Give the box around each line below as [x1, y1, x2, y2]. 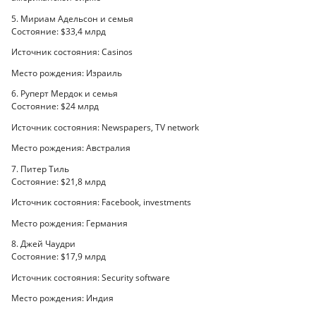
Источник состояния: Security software [11, 271, 170, 284]
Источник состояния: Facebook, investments [11, 196, 191, 209]
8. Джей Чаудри [11, 238, 75, 250]
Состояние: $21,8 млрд [11, 175, 106, 188]
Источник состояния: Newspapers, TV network [11, 121, 199, 133]
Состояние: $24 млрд [11, 100, 99, 113]
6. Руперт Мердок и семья [11, 87, 118, 100]
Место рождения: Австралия [11, 142, 130, 154]
